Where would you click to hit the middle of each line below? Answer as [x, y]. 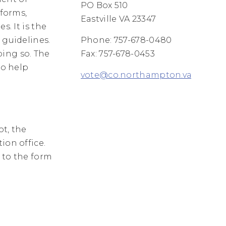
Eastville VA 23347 [118, 19]
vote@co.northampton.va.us [142, 75]
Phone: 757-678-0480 [126, 40]
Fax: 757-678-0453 [118, 53]
